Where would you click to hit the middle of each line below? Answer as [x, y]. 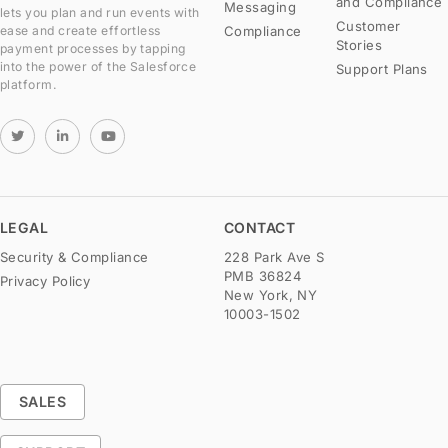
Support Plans [382, 68]
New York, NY [271, 295]
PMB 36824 [263, 276]
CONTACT [260, 228]
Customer [368, 25]
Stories [359, 44]
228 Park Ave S [274, 257]
